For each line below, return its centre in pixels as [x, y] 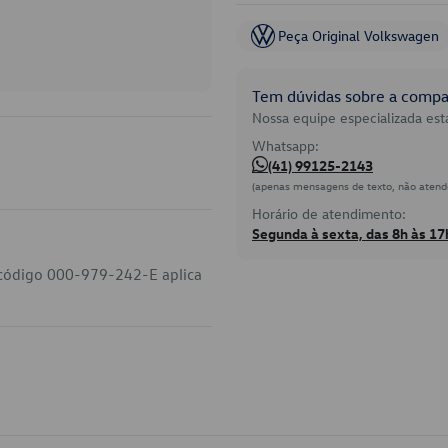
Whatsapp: [285, 145]
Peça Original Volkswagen [358, 35]
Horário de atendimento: [329, 213]
